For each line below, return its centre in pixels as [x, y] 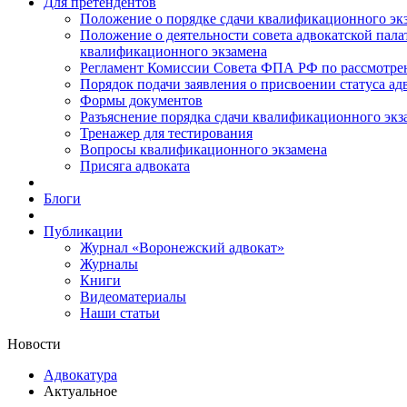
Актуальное [80, 391]
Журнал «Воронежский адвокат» [182, 248]
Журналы [109, 264]
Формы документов [141, 100]
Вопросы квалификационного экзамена [203, 149]
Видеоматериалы [133, 297]
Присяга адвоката [135, 166]
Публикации [83, 231]
